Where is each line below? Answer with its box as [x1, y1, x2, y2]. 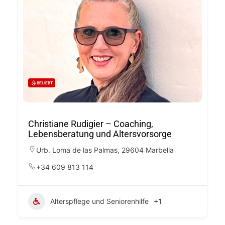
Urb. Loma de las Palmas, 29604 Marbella [36, 146, 174, 154]
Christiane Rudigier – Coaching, [28, 119, 153, 129]
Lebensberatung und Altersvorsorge [28, 129, 172, 139]
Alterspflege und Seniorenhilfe [50, 197, 149, 205]
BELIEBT [37, 80, 53, 85]
